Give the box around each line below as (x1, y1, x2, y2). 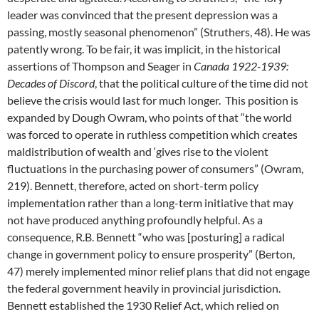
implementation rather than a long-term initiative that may (7, 196, 293, 209)
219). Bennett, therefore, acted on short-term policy (7, 179, 258, 192)
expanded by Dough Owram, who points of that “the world (7, 110, 292, 124)
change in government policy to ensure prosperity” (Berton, (7, 247, 295, 261)
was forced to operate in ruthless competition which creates (7, 127, 298, 141)
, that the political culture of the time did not (95, 76, 308, 90)
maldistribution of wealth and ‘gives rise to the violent (7, 145, 268, 158)
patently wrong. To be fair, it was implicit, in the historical (7, 42, 281, 56)
